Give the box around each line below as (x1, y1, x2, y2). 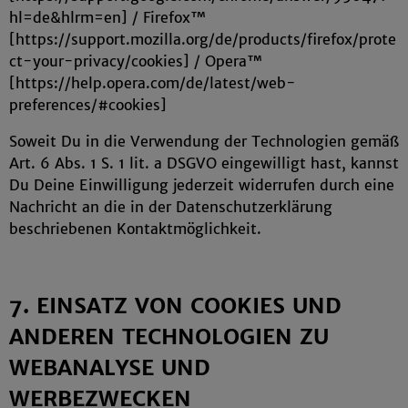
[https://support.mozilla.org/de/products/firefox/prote (9, 30, 396, 48)
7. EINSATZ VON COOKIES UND (9, 292, 342, 319)
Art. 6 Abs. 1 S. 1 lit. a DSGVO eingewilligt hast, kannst (9, 154, 399, 172)
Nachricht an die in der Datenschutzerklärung (9, 198, 332, 216)
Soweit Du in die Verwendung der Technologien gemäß (9, 132, 399, 150)
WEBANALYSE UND (9, 354, 210, 381)
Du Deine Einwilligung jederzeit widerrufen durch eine (9, 176, 394, 194)
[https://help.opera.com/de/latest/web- (9, 74, 296, 92)
